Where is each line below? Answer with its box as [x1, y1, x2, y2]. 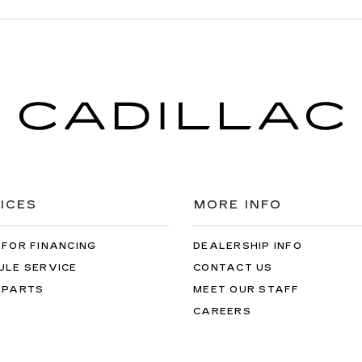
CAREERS [193, 305, 251, 317]
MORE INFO [194, 197, 282, 212]
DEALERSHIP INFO [193, 240, 302, 251]
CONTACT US [193, 262, 273, 273]
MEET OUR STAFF [193, 284, 300, 295]
